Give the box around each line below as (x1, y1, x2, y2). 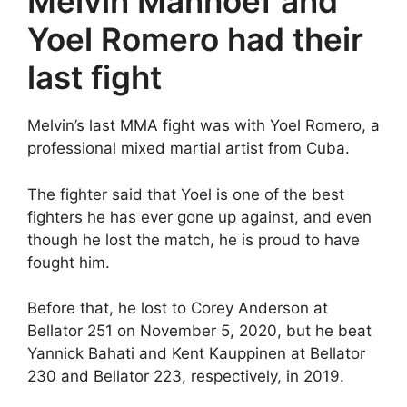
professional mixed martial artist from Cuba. (27, 139, 350, 157)
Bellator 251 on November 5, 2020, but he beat (27, 322, 372, 340)
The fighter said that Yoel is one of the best (27, 184, 344, 203)
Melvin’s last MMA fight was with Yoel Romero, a (27, 116, 380, 134)
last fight (27, 58, 162, 96)
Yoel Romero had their (27, 20, 363, 58)
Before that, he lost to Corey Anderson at (27, 299, 328, 317)
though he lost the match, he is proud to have (27, 230, 360, 249)
